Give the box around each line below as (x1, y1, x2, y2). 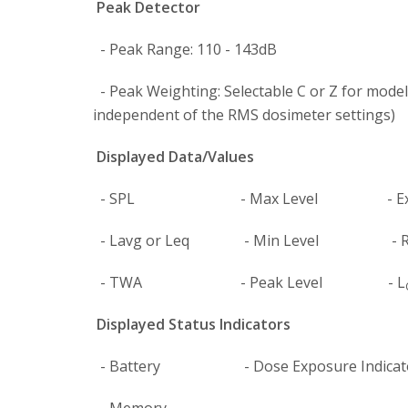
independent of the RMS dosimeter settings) (93, 105, 395, 125)
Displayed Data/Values (97, 147, 254, 167)
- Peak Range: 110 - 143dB (93, 39, 277, 59)
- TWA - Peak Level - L (93, 272, 405, 292)
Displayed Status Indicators (97, 314, 291, 334)
